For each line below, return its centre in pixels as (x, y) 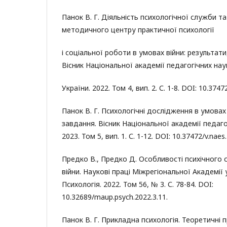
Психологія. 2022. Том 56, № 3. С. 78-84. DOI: (138, 184)
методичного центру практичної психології (138, 30)
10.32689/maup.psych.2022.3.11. (115, 197)
